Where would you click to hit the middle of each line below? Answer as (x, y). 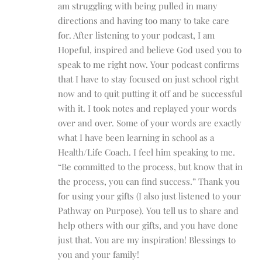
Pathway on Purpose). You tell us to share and (148, 211)
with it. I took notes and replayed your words (147, 108)
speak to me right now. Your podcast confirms (149, 65)
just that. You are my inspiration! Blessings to (147, 240)
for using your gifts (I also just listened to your (149, 196)
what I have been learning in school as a (136, 138)
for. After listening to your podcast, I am (136, 35)
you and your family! (99, 255)
